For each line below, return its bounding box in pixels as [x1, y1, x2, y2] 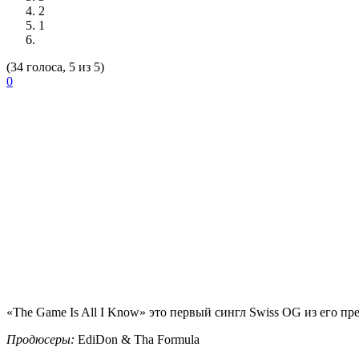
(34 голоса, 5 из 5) [6, 60, 104, 75]
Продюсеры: [6, 333, 75, 347]
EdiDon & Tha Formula [78, 333, 200, 347]
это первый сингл [149, 305, 249, 320]
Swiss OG [249, 305, 301, 320]
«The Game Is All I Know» [6, 305, 149, 320]
